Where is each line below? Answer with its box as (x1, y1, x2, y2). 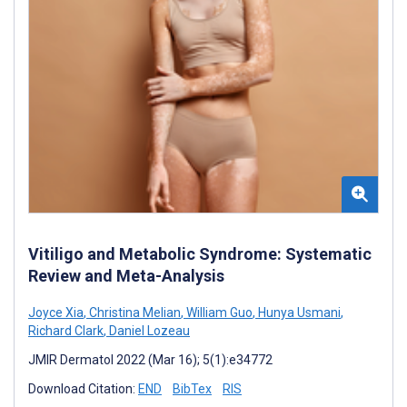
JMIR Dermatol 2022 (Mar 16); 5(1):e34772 (28, 352, 273, 367)
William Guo (184, 304, 253, 320)
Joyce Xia (28, 304, 84, 320)
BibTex (173, 381, 212, 396)
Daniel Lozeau (106, 323, 190, 338)
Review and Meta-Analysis (28, 265, 224, 285)
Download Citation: (28, 381, 138, 396)
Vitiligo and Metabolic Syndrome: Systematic (28, 243, 372, 263)
